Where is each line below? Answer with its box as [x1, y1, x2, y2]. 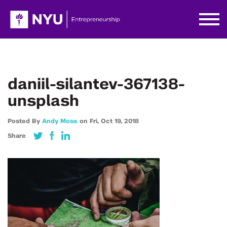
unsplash [8, 94, 79, 109]
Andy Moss [42, 118, 77, 124]
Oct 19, [101, 118, 124, 124]
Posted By [8, 118, 42, 124]
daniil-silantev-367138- [8, 77, 185, 92]
